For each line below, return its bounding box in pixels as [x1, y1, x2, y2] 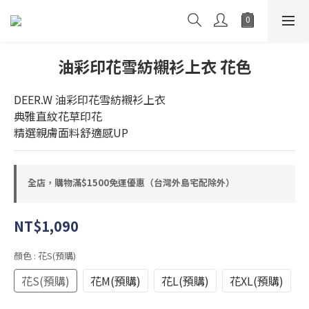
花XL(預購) [230, 272, 283, 289]
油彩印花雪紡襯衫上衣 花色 [57, 54, 252, 78]
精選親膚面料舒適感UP [14, 124, 128, 141]
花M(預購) [90, 272, 141, 289]
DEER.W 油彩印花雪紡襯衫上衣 [14, 91, 166, 108]
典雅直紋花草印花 [14, 108, 102, 124]
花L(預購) [161, 272, 209, 289]
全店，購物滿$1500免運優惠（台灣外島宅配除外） [28, 176, 235, 189]
